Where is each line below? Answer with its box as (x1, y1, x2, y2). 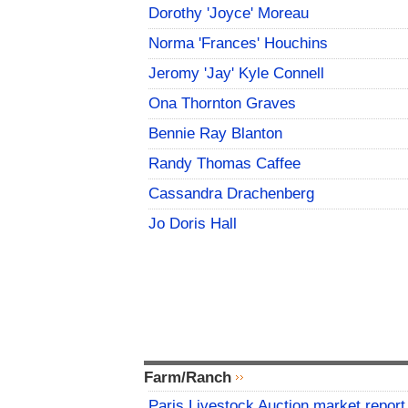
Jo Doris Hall (148, 215, 237, 233)
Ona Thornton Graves (148, 95, 296, 113)
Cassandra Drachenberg (148, 185, 314, 203)
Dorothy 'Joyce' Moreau (148, 5, 309, 23)
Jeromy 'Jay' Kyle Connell (148, 65, 324, 83)
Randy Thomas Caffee (148, 155, 301, 173)
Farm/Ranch (144, 369, 231, 387)
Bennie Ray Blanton (148, 125, 282, 143)
